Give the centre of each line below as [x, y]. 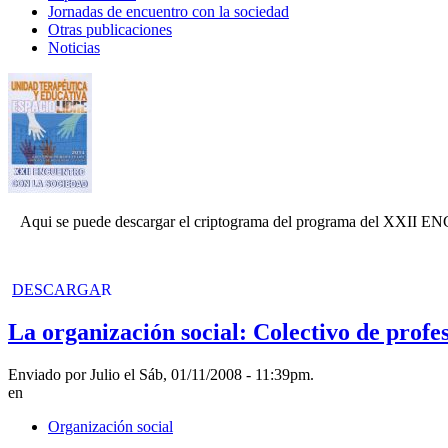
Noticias [74, 47]
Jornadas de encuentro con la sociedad [168, 11]
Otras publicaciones [110, 29]
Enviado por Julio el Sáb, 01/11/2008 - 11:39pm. [161, 374]
